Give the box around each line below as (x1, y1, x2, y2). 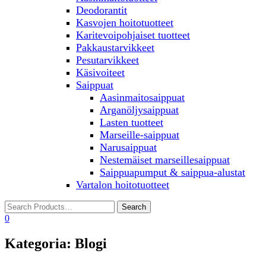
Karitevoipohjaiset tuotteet (76, 29, 190, 41)
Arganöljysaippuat (100, 104, 179, 116)
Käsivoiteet (76, 66, 125, 78)
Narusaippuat (100, 141, 157, 153)
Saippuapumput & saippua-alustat (100, 166, 245, 178)
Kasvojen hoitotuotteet (76, 17, 173, 28)
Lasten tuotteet (100, 116, 163, 128)
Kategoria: (5, 235, 75, 251)
